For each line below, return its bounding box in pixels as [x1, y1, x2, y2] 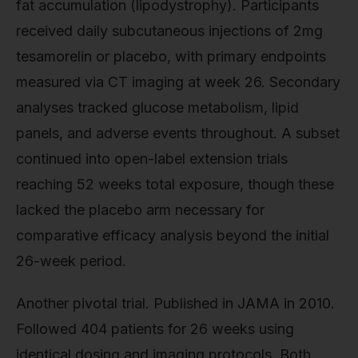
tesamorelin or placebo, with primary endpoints [16, 47, 326, 65]
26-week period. [16, 252, 126, 269]
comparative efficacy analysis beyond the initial [16, 226, 329, 244]
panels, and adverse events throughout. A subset [16, 124, 340, 141]
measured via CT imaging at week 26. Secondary [16, 73, 340, 90]
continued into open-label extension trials [16, 149, 288, 167]
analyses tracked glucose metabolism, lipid [16, 98, 299, 116]
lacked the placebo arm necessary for [16, 201, 265, 218]
